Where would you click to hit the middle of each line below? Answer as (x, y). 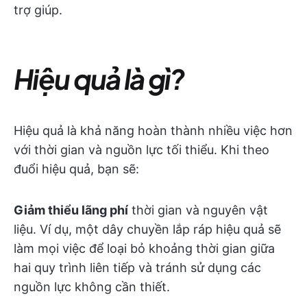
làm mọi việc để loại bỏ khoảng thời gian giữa (144, 248)
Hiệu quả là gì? (99, 78)
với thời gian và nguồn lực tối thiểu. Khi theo (142, 150)
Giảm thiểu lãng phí (71, 210)
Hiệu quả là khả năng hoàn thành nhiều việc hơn (153, 131)
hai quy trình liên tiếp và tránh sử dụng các (137, 268)
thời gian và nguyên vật (198, 210)
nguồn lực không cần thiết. (92, 287)
